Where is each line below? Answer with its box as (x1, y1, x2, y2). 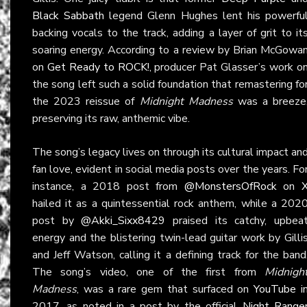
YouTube (254, 281, 297, 297)
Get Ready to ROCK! (47, 59, 149, 75)
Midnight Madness (139, 93, 233, 109)
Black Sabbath (32, 8, 105, 23)
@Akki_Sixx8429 (81, 212, 166, 228)
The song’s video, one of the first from (32, 264, 265, 280)
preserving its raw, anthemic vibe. (32, 110, 190, 126)
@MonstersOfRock (184, 178, 277, 194)
